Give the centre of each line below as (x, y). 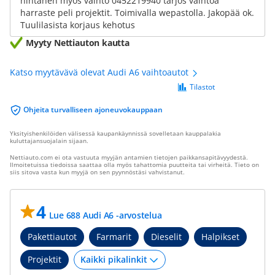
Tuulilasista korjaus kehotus (78, 25)
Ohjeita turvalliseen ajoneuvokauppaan (93, 110)
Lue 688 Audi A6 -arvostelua (105, 215)
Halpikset (220, 237)
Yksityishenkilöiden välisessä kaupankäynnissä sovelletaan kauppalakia (115, 133)
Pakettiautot (52, 237)
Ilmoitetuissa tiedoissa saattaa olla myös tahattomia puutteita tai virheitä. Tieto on (134, 165)
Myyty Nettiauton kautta (78, 43)
